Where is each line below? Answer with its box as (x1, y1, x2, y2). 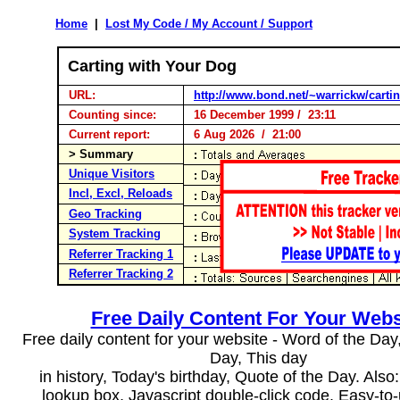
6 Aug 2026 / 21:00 (187, 128, 301, 141)
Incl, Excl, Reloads (69, 187, 172, 200)
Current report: (62, 128, 157, 141)
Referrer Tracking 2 (69, 267, 173, 280)
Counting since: (62, 108, 163, 121)
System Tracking (69, 227, 161, 240)
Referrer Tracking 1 (69, 247, 173, 261)
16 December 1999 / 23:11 (187, 108, 336, 121)
